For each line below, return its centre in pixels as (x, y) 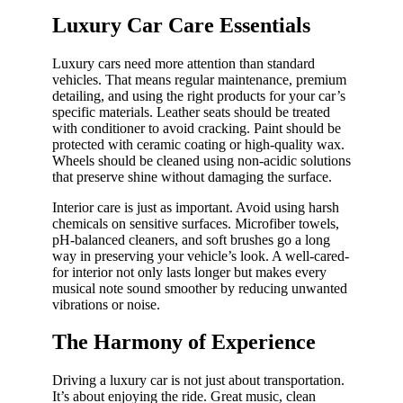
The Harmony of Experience (184, 342)
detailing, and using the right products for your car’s (199, 95)
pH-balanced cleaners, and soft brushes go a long (191, 239)
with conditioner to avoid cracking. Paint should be (197, 128)
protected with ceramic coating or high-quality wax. (198, 144)
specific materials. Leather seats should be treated (191, 112)
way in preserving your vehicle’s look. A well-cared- (201, 255)
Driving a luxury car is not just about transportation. (198, 381)
